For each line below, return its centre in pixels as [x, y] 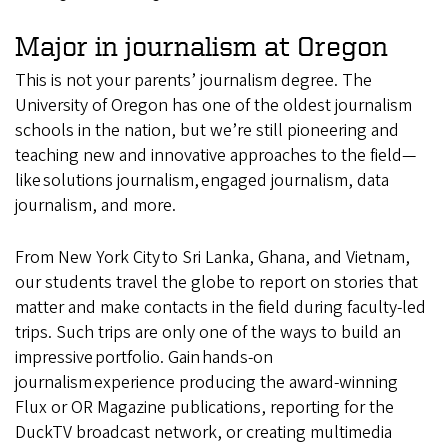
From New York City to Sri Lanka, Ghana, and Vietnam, [212, 257]
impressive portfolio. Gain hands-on [144, 357]
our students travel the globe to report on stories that [216, 282]
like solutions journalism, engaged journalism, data [202, 180]
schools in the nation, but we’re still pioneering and [207, 130]
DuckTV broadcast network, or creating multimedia [203, 432]
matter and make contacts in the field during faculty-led [220, 307]
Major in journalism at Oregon [201, 46]
